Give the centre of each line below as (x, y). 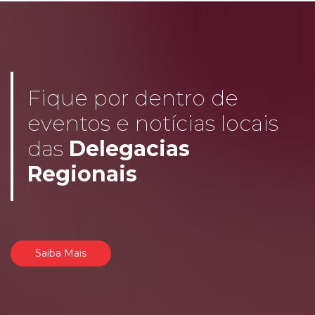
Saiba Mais (61, 253)
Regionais (82, 174)
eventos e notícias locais (153, 123)
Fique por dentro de (133, 98)
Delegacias (129, 148)
